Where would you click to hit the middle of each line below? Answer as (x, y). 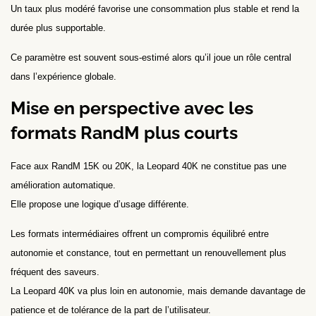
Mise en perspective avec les (132, 108)
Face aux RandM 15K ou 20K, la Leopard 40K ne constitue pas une (148, 166)
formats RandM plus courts (124, 133)
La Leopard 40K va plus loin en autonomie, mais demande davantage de (158, 291)
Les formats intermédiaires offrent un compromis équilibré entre (140, 233)
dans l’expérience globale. (63, 76)
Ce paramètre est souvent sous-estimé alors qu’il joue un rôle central (151, 57)
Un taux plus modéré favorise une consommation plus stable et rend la (155, 9)
